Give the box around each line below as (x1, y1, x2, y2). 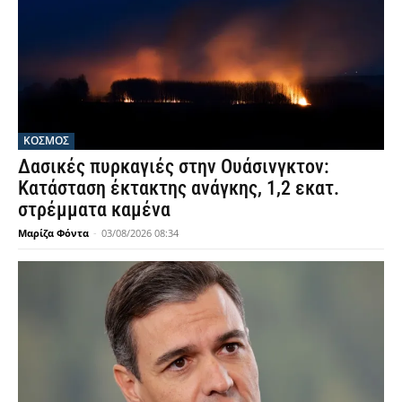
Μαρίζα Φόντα (18, 226, 89, 240)
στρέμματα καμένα (18, 198, 170, 222)
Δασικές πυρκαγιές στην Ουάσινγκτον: (18, 155, 329, 179)
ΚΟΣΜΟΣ (23, 133, 69, 149)
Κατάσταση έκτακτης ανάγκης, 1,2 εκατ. (18, 177, 339, 200)
